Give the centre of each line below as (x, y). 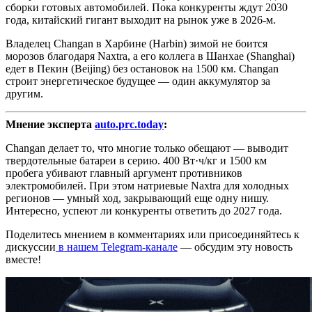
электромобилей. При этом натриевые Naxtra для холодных (147, 186)
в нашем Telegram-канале (117, 247)
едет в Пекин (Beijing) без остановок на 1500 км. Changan (142, 69)
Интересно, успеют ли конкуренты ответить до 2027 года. (144, 211)
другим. (24, 94)
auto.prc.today (129, 125)
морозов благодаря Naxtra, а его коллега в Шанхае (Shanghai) (150, 56)
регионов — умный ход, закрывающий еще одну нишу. (137, 198)
